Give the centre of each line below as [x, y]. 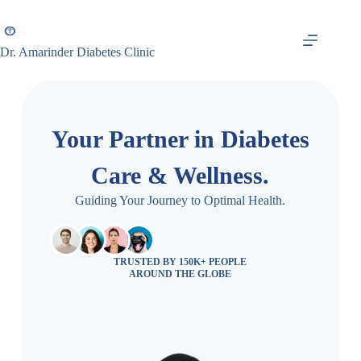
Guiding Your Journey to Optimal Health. [180, 200]
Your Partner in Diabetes [180, 139]
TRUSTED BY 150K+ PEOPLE [180, 262]
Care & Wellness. [180, 175]
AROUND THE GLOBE [180, 274]
